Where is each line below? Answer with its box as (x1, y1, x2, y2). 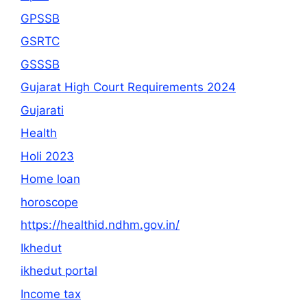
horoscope (21, 195, 78, 209)
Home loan (21, 172, 80, 186)
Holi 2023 (21, 149, 74, 163)
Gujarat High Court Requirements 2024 (21, 80, 236, 95)
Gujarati (21, 103, 64, 117)
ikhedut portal (21, 264, 97, 278)
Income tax (21, 286, 81, 301)
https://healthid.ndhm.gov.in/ (21, 218, 180, 232)
